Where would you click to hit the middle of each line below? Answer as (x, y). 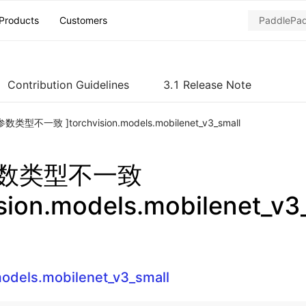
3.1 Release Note (207, 85)
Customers (83, 20)
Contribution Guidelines (68, 85)
